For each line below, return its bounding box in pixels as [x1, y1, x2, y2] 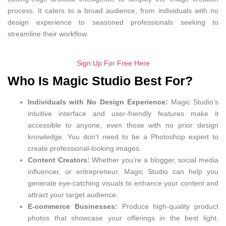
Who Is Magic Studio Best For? [8, 73, 193, 88]
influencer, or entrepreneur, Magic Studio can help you [28, 167, 218, 176]
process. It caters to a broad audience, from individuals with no [8, 7, 218, 15]
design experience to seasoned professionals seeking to [8, 18, 218, 27]
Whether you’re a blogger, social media [89, 155, 219, 164]
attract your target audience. [28, 190, 118, 199]
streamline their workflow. [8, 30, 88, 38]
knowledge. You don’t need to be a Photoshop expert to [28, 132, 218, 141]
